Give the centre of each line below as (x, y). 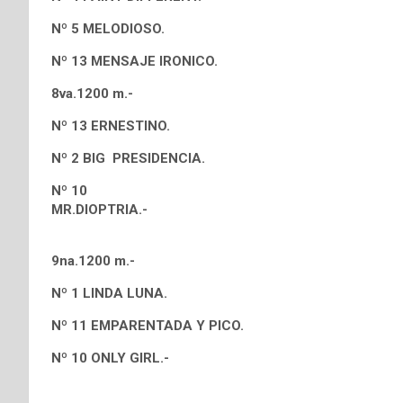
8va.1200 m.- (92, 94)
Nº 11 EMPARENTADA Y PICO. (148, 326)
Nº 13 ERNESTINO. (111, 126)
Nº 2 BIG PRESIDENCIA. (128, 158)
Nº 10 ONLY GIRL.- (110, 358)
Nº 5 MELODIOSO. (108, 29)
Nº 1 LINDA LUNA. (109, 293)
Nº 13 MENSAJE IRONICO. (134, 61)
